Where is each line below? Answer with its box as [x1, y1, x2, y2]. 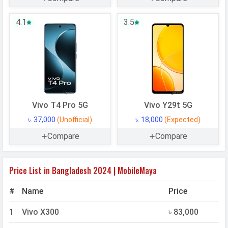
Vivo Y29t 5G [144, 100, 192, 110]
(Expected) [164, 116, 201, 124]
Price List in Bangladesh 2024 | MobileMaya [9, 164, 157, 177]
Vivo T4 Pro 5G [32, 100, 88, 110]
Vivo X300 [22, 207, 59, 217]
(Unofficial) [57, 116, 92, 124]
